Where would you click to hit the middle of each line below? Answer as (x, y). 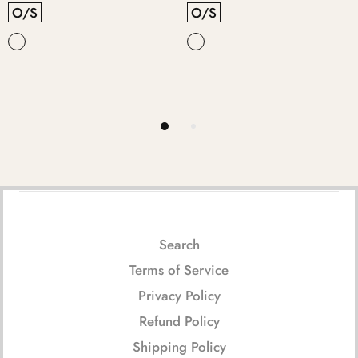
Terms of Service (179, 270)
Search (179, 244)
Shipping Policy (179, 346)
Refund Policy (179, 321)
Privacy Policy (179, 295)
